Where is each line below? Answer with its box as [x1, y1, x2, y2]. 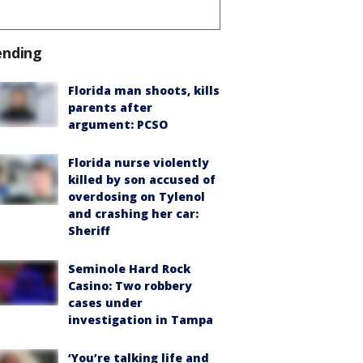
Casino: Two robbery [68, 277, 192, 293]
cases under [68, 294, 143, 310]
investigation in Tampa [68, 311, 213, 327]
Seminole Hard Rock [68, 260, 190, 276]
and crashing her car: [68, 205, 199, 221]
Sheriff [68, 222, 110, 238]
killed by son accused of [68, 171, 216, 187]
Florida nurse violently [68, 154, 209, 170]
